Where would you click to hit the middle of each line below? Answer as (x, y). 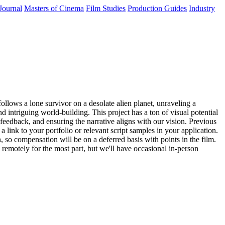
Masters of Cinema (54, 8)
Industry (202, 8)
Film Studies (106, 8)
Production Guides (157, 8)
